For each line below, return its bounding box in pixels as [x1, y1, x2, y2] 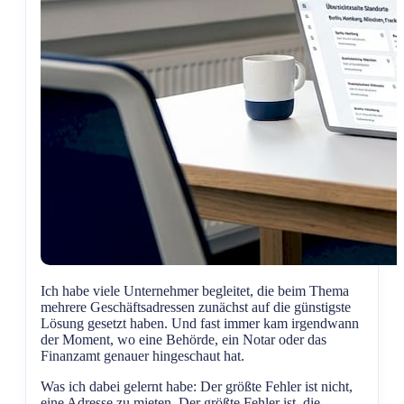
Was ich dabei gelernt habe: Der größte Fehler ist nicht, [41, 378, 353, 394]
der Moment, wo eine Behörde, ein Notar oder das [41, 331, 326, 347]
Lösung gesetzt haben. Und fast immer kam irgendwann [41, 315, 359, 331]
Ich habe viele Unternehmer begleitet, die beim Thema [41, 282, 349, 298]
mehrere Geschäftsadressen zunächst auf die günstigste [41, 298, 351, 315]
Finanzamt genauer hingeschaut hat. [41, 347, 244, 363]
